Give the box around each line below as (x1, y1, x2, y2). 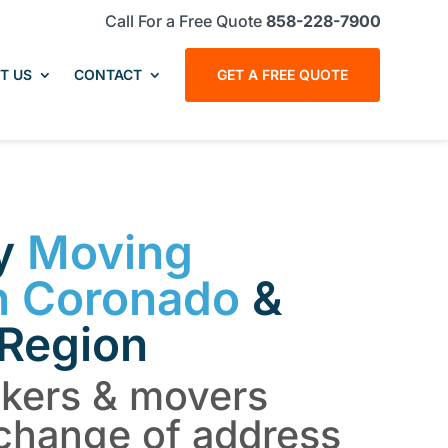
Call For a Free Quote (105, 11, 267, 31)
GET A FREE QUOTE (217, 66, 349, 84)
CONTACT (74, 66, 143, 84)
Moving (26, 223, 193, 280)
